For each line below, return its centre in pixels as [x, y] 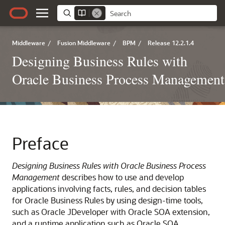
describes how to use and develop [122, 177]
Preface [40, 143]
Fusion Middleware [84, 43]
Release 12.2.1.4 [171, 43]
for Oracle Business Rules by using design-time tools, [107, 200]
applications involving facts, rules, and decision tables [109, 189]
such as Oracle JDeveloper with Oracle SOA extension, [111, 212]
